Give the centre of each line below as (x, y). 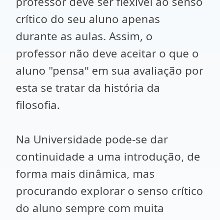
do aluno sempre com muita (90, 208)
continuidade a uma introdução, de (108, 156)
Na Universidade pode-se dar (92, 139)
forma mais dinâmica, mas (85, 174)
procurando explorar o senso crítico (110, 191)
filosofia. (38, 105)
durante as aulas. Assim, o (84, 36)
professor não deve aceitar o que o (107, 53)
